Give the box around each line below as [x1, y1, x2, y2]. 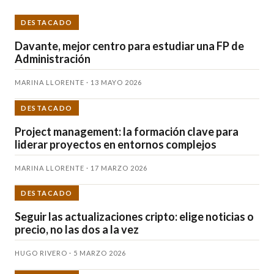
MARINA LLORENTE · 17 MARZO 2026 [15, 163, 147, 172]
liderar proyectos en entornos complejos [15, 137, 217, 151]
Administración [15, 52, 91, 66]
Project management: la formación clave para [15, 124, 239, 138]
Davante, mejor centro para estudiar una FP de [15, 39, 244, 53]
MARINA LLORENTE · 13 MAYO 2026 [15, 78, 142, 87]
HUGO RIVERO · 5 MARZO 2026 [15, 249, 126, 257]
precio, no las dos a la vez [15, 223, 139, 237]
